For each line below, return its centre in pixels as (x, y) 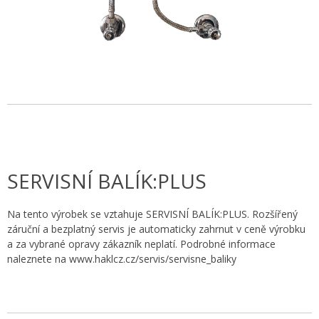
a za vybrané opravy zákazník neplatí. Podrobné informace (141, 244)
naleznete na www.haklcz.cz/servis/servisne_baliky (122, 258)
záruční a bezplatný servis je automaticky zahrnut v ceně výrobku (156, 229)
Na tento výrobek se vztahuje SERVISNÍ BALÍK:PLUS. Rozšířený (152, 214)
